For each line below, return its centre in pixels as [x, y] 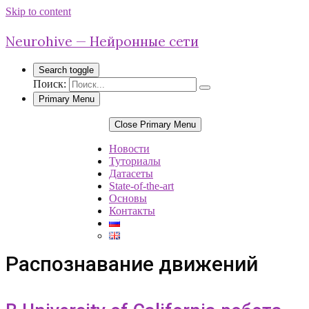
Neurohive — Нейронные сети [102, 41]
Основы [128, 198]
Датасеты [131, 173]
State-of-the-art [141, 186]
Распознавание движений [132, 264]
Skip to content [38, 11]
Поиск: [50, 84]
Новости [129, 149]
